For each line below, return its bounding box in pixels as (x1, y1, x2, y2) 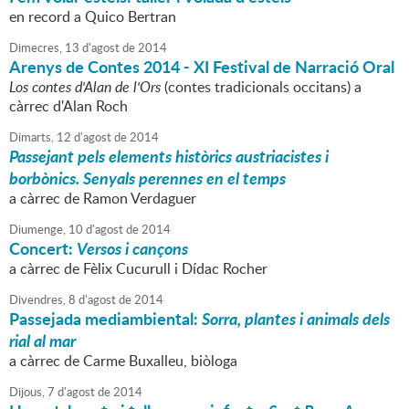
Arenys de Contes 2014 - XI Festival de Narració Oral (9, 55, 394, 79)
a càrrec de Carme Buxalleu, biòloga (9, 351, 237, 372)
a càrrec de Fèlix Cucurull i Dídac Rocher (9, 258, 267, 279)
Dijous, (9, 383, 45, 401)
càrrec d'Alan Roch (9, 96, 128, 117)
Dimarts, (9, 129, 54, 146)
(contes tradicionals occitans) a (161, 77, 362, 98)
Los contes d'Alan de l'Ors (9, 77, 161, 98)
